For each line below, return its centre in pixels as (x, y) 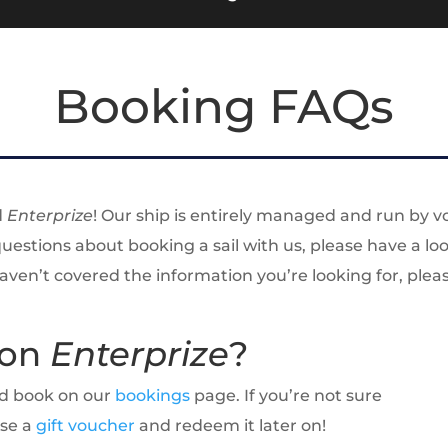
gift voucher (87, 426)
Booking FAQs (224, 106)
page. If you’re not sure (285, 396)
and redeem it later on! (232, 426)
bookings (152, 396)
